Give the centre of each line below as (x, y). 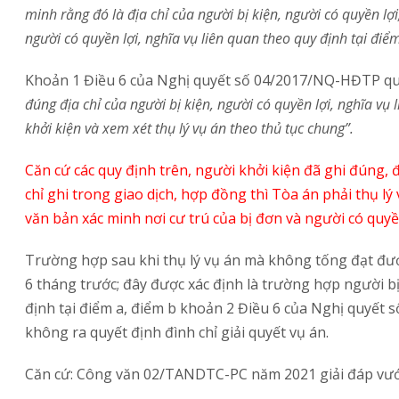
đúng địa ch (61, 104)
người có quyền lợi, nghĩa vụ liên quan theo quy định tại (198, 38)
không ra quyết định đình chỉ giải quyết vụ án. (177, 332)
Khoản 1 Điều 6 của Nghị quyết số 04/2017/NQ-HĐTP (203, 80)
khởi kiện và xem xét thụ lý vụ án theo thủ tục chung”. (189, 128)
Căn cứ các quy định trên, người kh (140, 170)
